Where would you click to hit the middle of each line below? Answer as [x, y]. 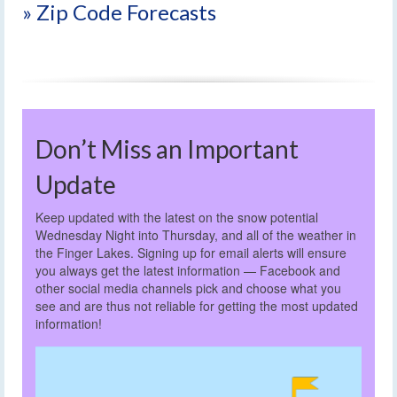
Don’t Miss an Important [167, 148]
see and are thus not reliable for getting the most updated [197, 306]
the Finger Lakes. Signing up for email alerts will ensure [191, 253]
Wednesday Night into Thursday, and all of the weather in [196, 235]
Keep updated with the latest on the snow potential [177, 218]
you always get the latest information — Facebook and [188, 271]
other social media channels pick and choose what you [188, 288]
